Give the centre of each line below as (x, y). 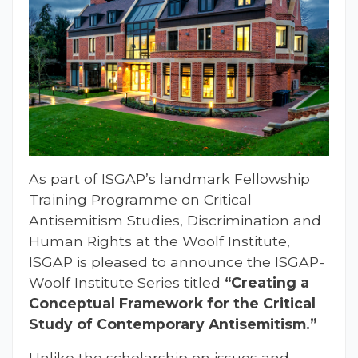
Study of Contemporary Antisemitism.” (173, 324)
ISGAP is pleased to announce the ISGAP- (177, 261)
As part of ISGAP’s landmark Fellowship (169, 178)
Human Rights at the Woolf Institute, (159, 241)
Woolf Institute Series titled (127, 282)
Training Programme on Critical (140, 199)
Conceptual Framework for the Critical (172, 303)
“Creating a (267, 282)
